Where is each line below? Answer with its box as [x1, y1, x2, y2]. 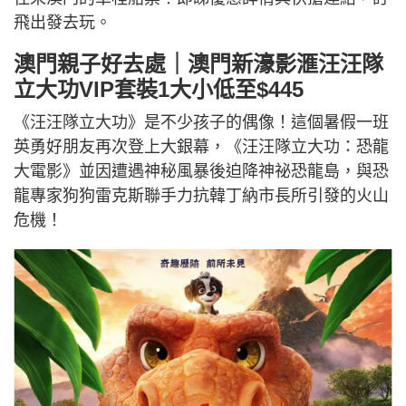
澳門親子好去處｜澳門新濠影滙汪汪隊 [14, 52, 383, 77]
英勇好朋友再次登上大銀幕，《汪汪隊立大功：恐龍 [14, 138, 389, 157]
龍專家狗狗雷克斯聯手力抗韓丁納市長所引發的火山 [14, 187, 389, 206]
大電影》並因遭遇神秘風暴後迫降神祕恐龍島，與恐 [14, 162, 389, 181]
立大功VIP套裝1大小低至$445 [14, 77, 304, 102]
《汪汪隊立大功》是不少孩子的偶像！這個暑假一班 [14, 113, 389, 132]
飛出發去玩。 [14, 14, 111, 33]
